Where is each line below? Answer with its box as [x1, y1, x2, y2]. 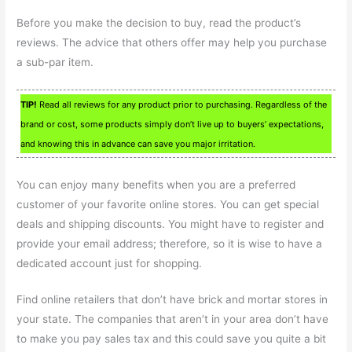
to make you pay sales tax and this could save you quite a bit [16, 332, 327, 346]
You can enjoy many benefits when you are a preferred [16, 178, 296, 191]
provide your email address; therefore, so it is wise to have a [16, 236, 323, 250]
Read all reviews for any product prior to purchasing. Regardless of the [37, 98, 328, 110]
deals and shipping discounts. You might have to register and [16, 217, 324, 230]
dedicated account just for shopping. [16, 256, 203, 269]
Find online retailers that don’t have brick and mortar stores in [16, 293, 328, 306]
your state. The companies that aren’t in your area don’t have [16, 313, 329, 326]
